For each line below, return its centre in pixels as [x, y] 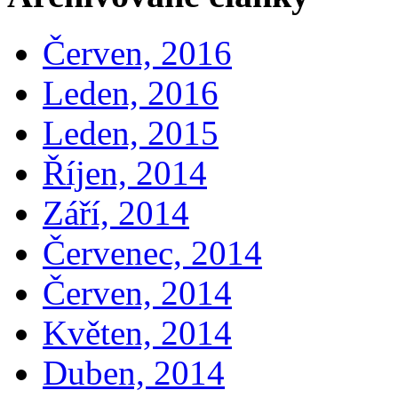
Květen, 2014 [137, 333]
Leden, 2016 [131, 93]
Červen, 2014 [137, 293]
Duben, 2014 [134, 373]
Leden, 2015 [131, 133]
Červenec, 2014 [152, 253]
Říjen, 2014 [125, 173]
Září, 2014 [116, 213]
